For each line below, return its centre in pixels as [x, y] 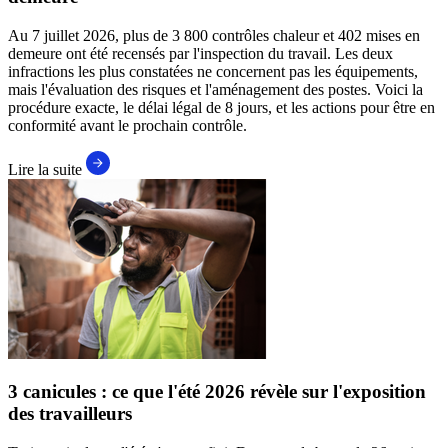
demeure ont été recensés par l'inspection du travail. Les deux [200, 53]
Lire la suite [47, 169]
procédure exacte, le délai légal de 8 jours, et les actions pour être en [221, 107]
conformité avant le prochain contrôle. [127, 125]
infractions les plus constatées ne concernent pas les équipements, [213, 71]
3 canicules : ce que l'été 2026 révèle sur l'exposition [217, 392]
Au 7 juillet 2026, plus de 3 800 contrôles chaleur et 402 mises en [214, 35]
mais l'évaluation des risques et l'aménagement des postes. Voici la [215, 89]
